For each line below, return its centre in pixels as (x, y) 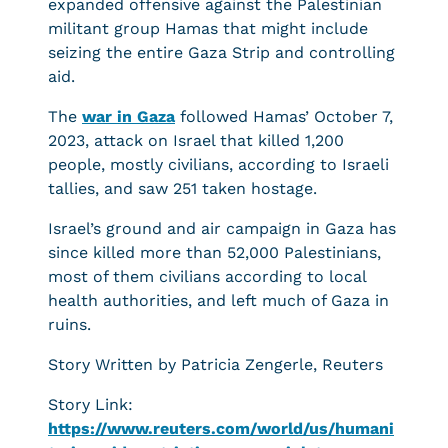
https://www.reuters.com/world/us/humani (221, 428)
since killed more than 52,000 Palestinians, (214, 252)
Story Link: (90, 404)
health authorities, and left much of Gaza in (218, 300)
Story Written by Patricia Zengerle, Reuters (215, 364)
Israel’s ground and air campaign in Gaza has (222, 228)
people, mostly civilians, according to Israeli (218, 164)
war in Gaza (128, 116)
